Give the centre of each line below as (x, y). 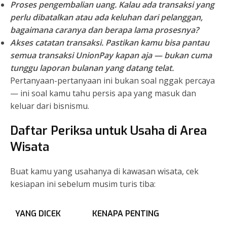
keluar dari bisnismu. (50, 106)
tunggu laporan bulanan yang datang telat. (92, 68)
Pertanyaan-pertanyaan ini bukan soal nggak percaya (112, 81)
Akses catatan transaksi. (57, 43)
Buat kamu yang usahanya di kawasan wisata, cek (104, 172)
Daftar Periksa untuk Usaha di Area (108, 131)
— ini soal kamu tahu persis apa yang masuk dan (103, 93)
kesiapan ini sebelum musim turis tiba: (83, 184)
